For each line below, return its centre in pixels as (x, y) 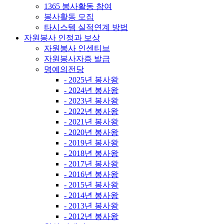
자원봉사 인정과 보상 (62, 37)
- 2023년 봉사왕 (91, 100)
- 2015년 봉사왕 (91, 184)
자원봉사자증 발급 (77, 58)
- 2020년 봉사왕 (91, 132)
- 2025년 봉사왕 (91, 79)
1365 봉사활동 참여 (78, 6)
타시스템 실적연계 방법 (86, 27)
